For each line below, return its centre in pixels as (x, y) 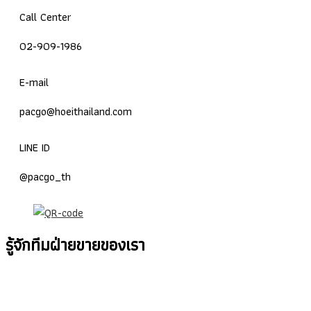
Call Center (45, 17)
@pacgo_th (45, 176)
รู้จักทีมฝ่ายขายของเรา (75, 244)
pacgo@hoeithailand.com (76, 111)
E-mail (34, 82)
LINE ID (35, 147)
